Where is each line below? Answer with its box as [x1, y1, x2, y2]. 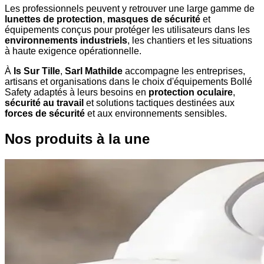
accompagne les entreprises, [123, 66, 245, 77]
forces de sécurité [5, 108, 85, 119]
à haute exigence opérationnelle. [5, 46, 141, 57]
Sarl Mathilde [65, 66, 123, 77]
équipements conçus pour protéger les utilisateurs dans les [5, 25, 250, 35]
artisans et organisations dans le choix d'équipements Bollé [5, 77, 252, 87]
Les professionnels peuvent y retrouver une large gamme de [5, 4, 255, 14]
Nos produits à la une [5, 131, 150, 147]
